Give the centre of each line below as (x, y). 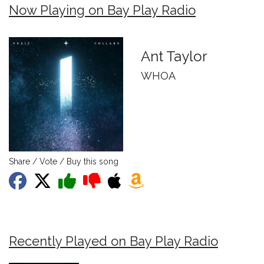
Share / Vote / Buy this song (64, 161)
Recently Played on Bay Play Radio (113, 241)
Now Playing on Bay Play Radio (102, 10)
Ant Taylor (174, 56)
